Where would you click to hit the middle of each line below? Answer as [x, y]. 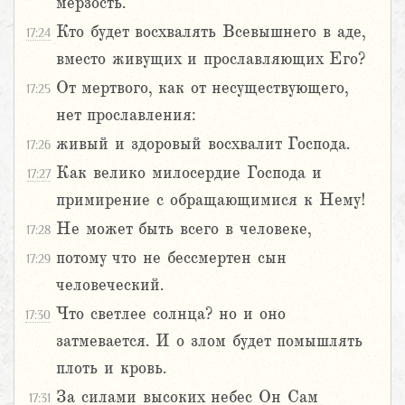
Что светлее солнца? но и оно [171, 314]
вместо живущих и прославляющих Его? [211, 59]
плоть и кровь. [111, 368]
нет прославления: [126, 115]
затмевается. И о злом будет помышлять [209, 341]
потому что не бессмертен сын [171, 258]
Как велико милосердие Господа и [189, 173]
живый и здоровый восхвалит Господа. [203, 144]
